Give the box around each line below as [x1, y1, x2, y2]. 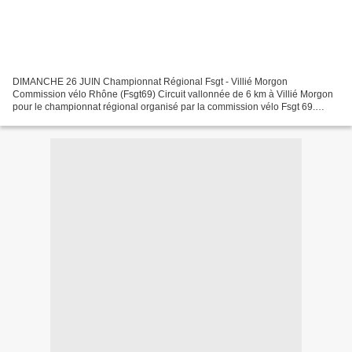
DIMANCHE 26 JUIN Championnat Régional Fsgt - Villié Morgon [13, 76, 288, 88]
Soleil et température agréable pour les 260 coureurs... [13, 114, 245, 126]
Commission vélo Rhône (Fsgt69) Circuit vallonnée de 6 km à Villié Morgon [13, 89, 333, 101]
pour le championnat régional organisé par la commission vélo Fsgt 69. [13, 101, 315, 113]
